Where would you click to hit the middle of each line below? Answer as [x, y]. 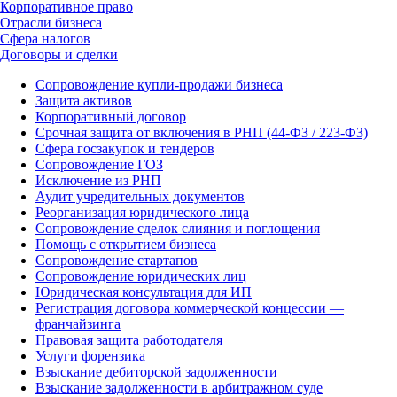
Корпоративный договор [111, 117]
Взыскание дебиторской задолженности [156, 372]
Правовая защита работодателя [129, 340]
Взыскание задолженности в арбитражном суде [179, 388]
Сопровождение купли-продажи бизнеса [159, 85]
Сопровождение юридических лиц [141, 276]
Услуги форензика [90, 356]
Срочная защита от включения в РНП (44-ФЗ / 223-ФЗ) [202, 132]
